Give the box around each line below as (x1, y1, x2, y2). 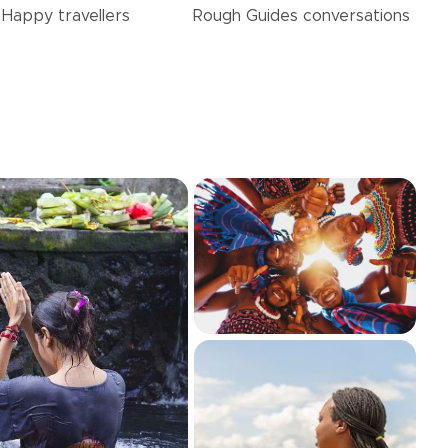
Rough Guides (193, 8, 303, 24)
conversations (303, 8, 410, 24)
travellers (57, 8, 130, 24)
